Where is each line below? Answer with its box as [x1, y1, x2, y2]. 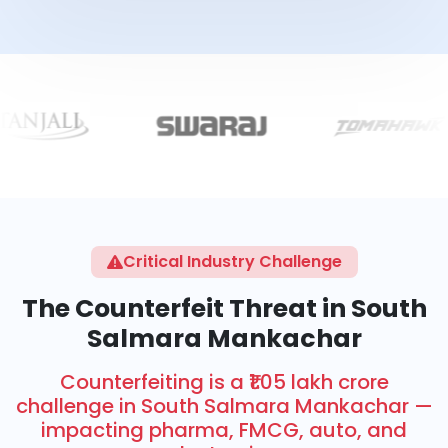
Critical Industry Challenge [122, 249, 342, 273]
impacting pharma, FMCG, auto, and [41, 415, 407, 444]
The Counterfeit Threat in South [21, 290, 427, 326]
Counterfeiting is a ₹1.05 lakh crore [59, 367, 389, 396]
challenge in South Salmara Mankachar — [15, 391, 433, 420]
